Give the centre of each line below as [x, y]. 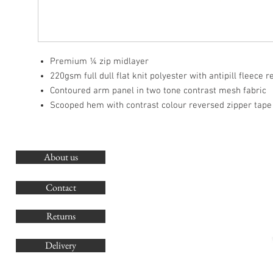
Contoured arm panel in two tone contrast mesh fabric [159, 91]
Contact [61, 187]
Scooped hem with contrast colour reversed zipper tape [161, 105]
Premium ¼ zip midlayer [99, 62]
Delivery [61, 245]
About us [61, 157]
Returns [61, 216]
